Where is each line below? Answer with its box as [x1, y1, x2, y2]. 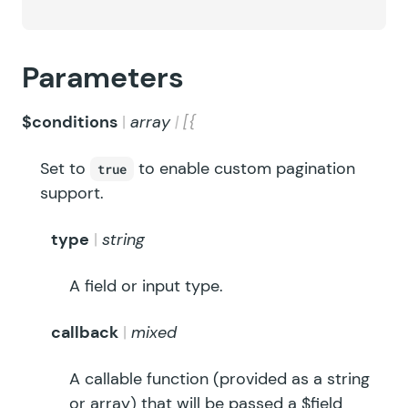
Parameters [22, 58, 184, 97]
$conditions [22, 111, 117, 133]
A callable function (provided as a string [69, 368, 370, 390]
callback [51, 321, 118, 343]
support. [40, 182, 104, 204]
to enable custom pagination [134, 158, 355, 179]
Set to [40, 158, 90, 179]
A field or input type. [69, 275, 223, 297]
